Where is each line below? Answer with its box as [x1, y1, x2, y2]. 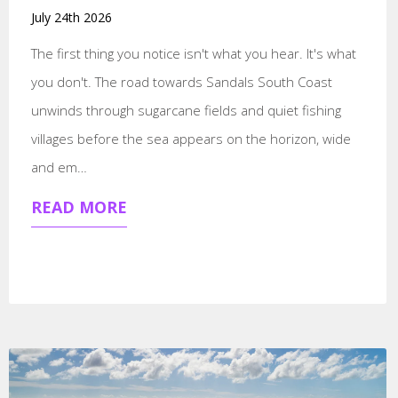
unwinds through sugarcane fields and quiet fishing [30, 100, 341, 119]
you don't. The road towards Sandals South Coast [30, 72, 332, 91]
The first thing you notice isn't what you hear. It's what [30, 44, 356, 62]
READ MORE [30, 195, 127, 218]
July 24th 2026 [30, 8, 112, 26]
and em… [30, 157, 87, 176]
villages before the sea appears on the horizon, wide [30, 129, 351, 147]
